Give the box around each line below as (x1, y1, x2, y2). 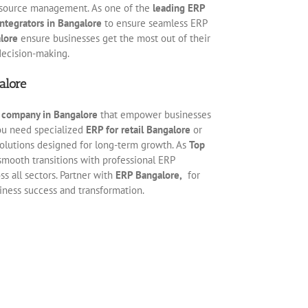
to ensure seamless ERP (101, 16, 207, 30)
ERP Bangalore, (115, 168, 182, 181)
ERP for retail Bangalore (85, 122, 190, 136)
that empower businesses (97, 107, 211, 121)
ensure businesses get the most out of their (17, 31, 210, 45)
